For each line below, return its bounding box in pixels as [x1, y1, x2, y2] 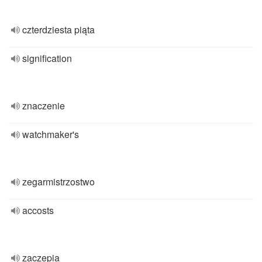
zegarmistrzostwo [22, 175, 95, 188]
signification [22, 51, 72, 65]
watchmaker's [22, 127, 79, 141]
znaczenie [22, 99, 65, 112]
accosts [22, 204, 54, 217]
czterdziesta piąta [22, 23, 95, 36]
